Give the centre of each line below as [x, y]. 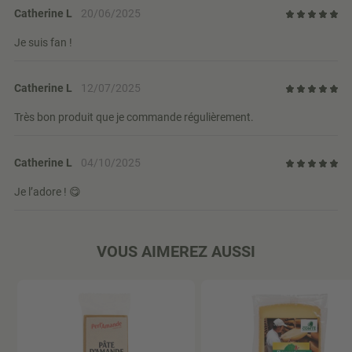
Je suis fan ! [43, 43]
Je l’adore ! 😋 [48, 192]
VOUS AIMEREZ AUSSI [176, 252]
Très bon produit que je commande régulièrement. [134, 117]
